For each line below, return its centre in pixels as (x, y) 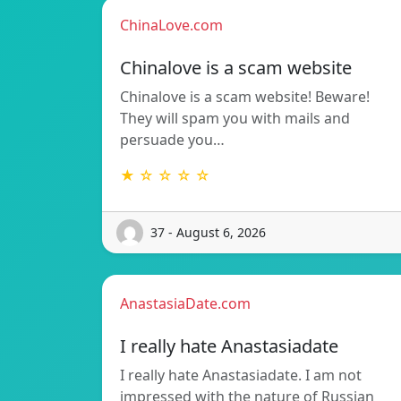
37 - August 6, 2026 (208, 233)
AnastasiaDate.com (185, 303)
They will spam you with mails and (235, 118)
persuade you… (172, 139)
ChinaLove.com (171, 25)
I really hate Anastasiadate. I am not (241, 375)
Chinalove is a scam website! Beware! (245, 96)
